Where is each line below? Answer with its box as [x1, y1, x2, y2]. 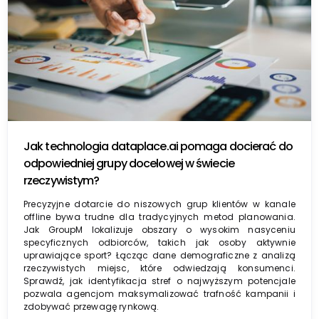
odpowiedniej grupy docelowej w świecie [23, 155, 234, 172]
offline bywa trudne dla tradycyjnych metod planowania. [23, 210, 296, 223]
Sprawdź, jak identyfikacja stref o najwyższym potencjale [23, 274, 296, 287]
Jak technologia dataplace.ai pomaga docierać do [23, 137, 293, 155]
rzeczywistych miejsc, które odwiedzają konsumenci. [23, 261, 296, 274]
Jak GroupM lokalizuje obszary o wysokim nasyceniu [23, 223, 296, 236]
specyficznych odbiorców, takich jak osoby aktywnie [23, 236, 296, 249]
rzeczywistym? [23, 172, 100, 189]
